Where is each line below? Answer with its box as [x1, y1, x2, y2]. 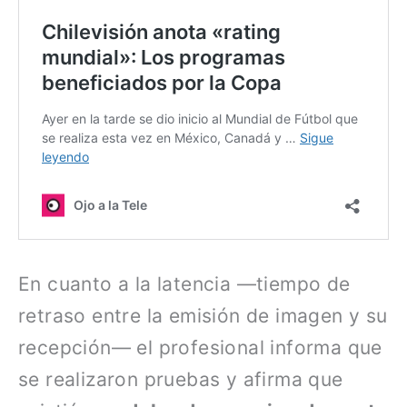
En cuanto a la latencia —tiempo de [18, 273, 351, 296]
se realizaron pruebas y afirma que [18, 368, 343, 392]
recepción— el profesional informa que [18, 336, 382, 360]
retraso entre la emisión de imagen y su [18, 304, 388, 328]
